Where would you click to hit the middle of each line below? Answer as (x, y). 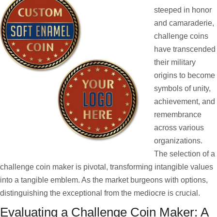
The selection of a (185, 154)
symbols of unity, (182, 88)
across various (179, 128)
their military (175, 62)
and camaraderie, (184, 23)
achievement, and (185, 101)
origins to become (185, 75)
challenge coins (181, 36)
